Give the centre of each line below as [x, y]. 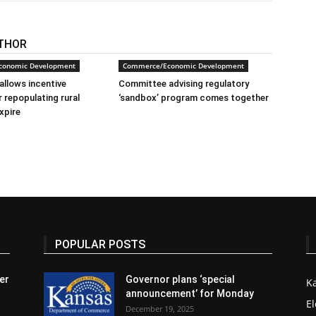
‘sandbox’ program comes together [194, 97]
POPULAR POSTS [100, 244]
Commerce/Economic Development [183, 65]
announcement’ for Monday [190, 293]
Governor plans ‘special [180, 279]
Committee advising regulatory [184, 83]
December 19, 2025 [160, 308]
